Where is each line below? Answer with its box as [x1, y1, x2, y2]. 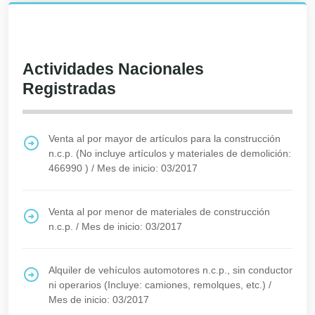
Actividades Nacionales [22, 60, 204, 78]
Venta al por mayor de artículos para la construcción [49, 133, 281, 144]
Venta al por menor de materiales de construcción [49, 206, 270, 217]
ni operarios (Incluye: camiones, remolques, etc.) [49, 279, 266, 290]
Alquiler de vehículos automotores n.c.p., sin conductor [49, 264, 292, 276]
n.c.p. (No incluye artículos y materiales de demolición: [49, 148, 291, 159]
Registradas [22, 79, 116, 98]
